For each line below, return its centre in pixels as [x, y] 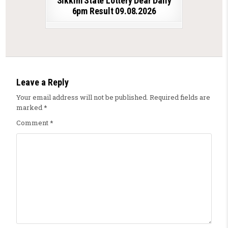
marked [30, 107]
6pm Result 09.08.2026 [114, 11]
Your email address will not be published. [82, 97]
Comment [33, 122]
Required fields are [180, 97]
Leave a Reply [42, 82]
